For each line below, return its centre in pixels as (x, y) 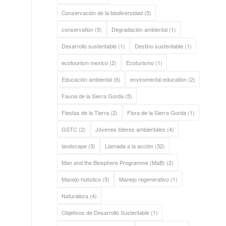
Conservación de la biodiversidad (102, 13)
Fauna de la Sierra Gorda (93, 96)
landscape (74, 146)
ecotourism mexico (85, 63)
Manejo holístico (81, 179)
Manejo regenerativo (144, 179)
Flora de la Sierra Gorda (157, 112)
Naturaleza (75, 196)
